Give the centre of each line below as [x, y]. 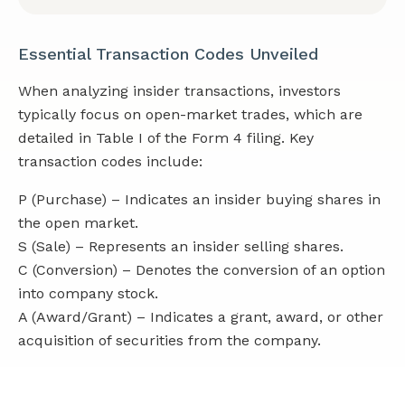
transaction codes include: [110, 162]
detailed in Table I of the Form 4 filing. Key [166, 138]
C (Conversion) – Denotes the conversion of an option [202, 270]
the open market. [78, 223]
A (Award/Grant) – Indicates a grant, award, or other [201, 317]
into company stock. [88, 294]
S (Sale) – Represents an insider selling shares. [181, 247]
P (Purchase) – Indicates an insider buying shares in [199, 200]
